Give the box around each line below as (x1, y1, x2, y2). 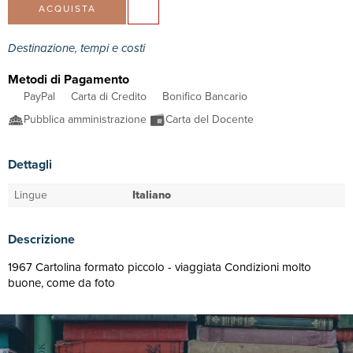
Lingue (14, 187, 47, 203)
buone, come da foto (8, 274, 115, 292)
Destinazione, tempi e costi (8, 39, 148, 57)
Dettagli (8, 155, 52, 173)
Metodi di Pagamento (8, 70, 129, 88)
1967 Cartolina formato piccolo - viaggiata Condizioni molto (8, 258, 311, 276)
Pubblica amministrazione (24, 111, 150, 128)
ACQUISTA (38, 2, 96, 16)
